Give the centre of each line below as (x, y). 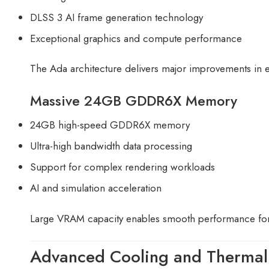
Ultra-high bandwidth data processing (111, 146)
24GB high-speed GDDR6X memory (110, 125)
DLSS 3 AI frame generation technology (116, 17)
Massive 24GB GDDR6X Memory (134, 101)
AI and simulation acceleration (96, 188)
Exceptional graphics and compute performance (136, 38)
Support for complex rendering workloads (122, 167)
